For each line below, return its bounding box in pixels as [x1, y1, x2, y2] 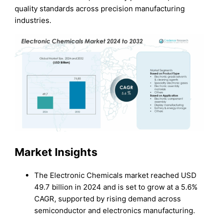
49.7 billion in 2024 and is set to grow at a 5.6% [34, 182, 198, 192]
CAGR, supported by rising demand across [34, 194, 181, 204]
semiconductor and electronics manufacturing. [34, 206, 196, 216]
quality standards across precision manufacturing [15, 3, 185, 13]
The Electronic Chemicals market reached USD [34, 171, 197, 180]
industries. [15, 15, 52, 25]
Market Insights [15, 145, 98, 158]
